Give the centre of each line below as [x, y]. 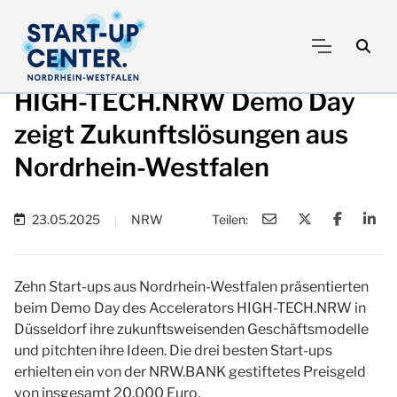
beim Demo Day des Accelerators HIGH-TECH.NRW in [190, 308]
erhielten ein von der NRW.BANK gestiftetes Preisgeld [190, 372]
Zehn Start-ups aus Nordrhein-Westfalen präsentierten [191, 287]
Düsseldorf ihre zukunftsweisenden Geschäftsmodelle [191, 329]
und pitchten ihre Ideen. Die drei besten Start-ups [173, 350]
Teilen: [230, 219]
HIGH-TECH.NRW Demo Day [185, 101]
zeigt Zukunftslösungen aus [181, 134]
